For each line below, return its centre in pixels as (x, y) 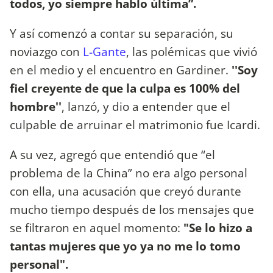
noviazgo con (46, 52)
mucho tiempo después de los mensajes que (132, 210)
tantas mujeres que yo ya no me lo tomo (125, 246)
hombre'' (36, 107)
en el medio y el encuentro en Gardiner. (119, 70)
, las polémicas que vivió (192, 52)
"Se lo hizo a (218, 228)
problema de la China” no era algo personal (129, 173)
